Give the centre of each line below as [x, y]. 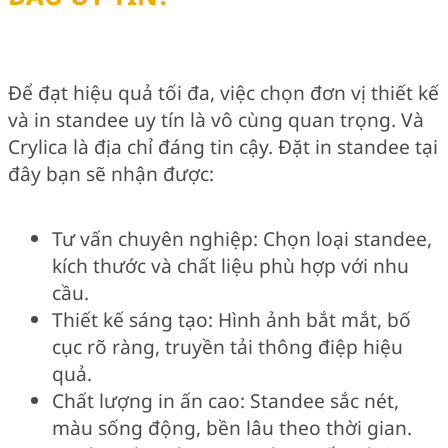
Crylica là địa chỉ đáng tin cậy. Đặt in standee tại [223, 146]
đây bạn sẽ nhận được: [111, 173]
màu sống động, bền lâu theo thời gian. [232, 427]
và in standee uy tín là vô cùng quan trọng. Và [216, 119]
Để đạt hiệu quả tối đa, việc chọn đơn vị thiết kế [223, 92]
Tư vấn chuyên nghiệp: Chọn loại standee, [242, 238]
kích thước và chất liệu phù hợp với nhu [230, 265]
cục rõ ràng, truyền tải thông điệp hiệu [227, 346]
